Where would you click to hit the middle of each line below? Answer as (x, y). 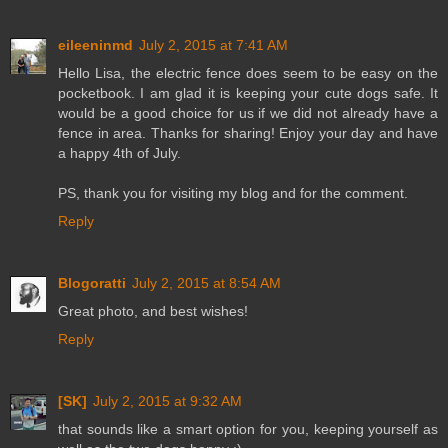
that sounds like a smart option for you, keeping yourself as (248, 429)
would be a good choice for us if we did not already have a (248, 113)
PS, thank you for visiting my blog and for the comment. (233, 193)
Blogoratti (92, 283)
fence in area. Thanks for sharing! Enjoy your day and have (248, 133)
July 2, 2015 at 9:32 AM (167, 401)
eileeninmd (95, 45)
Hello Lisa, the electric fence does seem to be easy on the (248, 73)
